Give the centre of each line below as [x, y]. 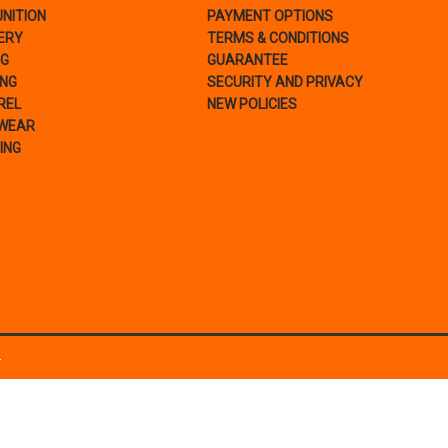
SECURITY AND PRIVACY [284, 82]
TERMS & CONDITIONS [277, 38]
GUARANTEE [247, 60]
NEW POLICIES [251, 104]
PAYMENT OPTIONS [269, 16]
